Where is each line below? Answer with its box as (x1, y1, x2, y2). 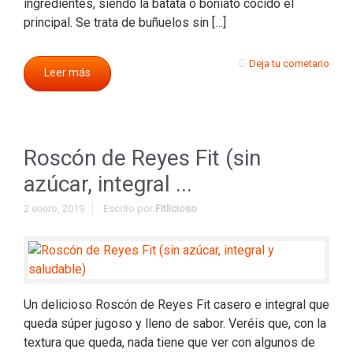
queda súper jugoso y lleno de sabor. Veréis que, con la (24, 316, 326, 331)
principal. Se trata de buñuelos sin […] (24, 15, 226, 30)
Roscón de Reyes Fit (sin (24, 145, 261, 171)
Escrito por (103, 203, 155, 214)
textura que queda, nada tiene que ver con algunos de (24, 335, 315, 350)
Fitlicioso (155, 203, 197, 214)
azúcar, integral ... (24, 171, 192, 197)
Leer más (44, 66, 91, 79)
